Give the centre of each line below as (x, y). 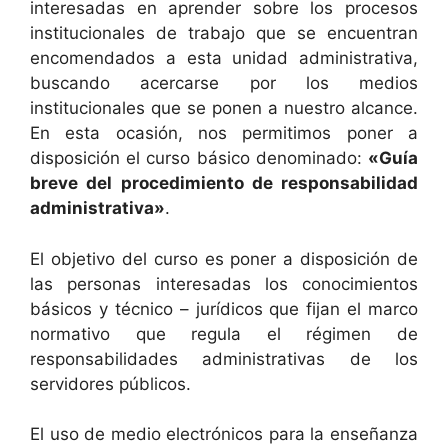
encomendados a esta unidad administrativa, (224, 58)
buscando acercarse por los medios (224, 83)
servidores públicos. (110, 383)
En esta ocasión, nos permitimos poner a (224, 133)
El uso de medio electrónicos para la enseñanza (224, 434)
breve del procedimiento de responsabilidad (224, 183)
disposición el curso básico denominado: (199, 158)
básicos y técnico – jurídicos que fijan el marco (224, 308)
